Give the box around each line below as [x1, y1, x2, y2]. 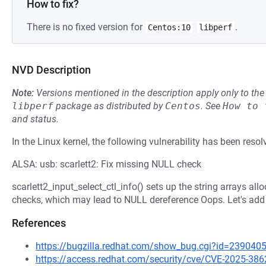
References [12, 217, 66, 229]
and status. [12, 113, 59, 125]
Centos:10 [148, 23, 191, 32]
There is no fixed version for [27, 21, 145, 33]
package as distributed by [53, 100, 165, 112]
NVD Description [12, 64, 91, 76]
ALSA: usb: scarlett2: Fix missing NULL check [12, 159, 201, 170]
